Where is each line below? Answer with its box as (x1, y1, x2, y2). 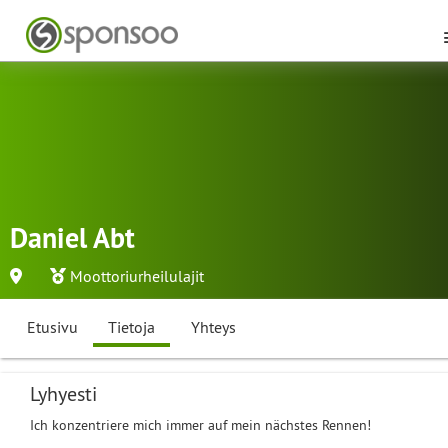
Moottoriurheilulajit (70, 266, 204, 286)
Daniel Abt (10, 220, 135, 256)
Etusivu (27, 317, 78, 337)
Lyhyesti (30, 381, 97, 406)
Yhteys (191, 317, 236, 337)
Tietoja (108, 317, 155, 337)
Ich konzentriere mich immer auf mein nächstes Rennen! (30, 416, 371, 434)
